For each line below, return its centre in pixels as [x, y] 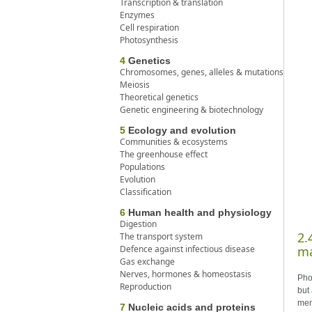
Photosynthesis [149, 40]
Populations [142, 166]
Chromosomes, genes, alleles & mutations [202, 72]
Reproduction [146, 286]
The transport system [161, 236]
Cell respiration [149, 27]
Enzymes [137, 15]
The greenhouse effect [164, 154]
